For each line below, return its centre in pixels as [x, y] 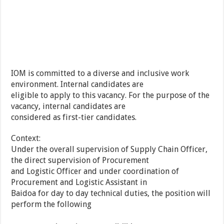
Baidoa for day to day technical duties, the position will [111, 193]
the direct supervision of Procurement [80, 160]
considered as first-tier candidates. [74, 117]
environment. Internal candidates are [77, 84]
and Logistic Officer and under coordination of [95, 171]
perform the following [51, 204]
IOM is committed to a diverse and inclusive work [100, 73]
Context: [26, 138]
